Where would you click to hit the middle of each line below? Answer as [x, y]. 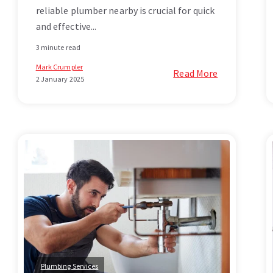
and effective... [66, 27]
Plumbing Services [69, 266]
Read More [196, 73]
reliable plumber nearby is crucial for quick [125, 11]
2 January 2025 [60, 79]
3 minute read [58, 48]
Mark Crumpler [59, 67]
